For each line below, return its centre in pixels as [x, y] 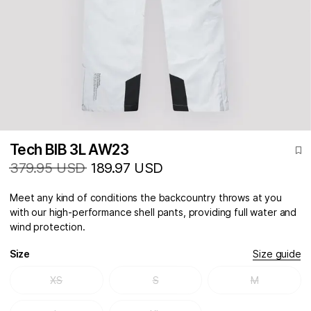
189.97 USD [127, 168]
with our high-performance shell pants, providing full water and [153, 212]
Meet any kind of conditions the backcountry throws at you [146, 198]
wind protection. [48, 227]
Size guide [277, 254]
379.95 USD [48, 168]
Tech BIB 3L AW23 [69, 150]
